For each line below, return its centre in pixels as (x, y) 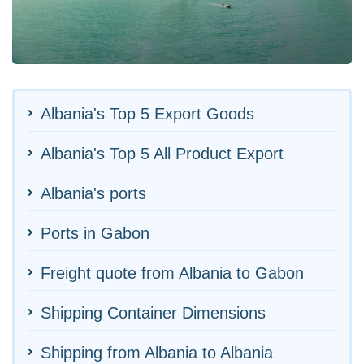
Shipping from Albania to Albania (157, 352)
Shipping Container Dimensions (153, 312)
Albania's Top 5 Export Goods (147, 113)
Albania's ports (93, 193)
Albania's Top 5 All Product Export (162, 153)
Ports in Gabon (95, 233)
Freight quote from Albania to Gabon (172, 273)
